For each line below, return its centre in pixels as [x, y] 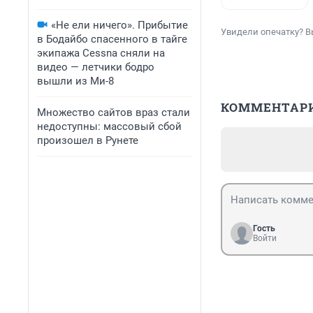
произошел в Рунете [88, 140]
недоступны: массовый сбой [109, 126]
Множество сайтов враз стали [114, 112]
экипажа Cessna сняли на [101, 53]
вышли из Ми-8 [75, 81]
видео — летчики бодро [96, 67]
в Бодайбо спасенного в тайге [112, 39]
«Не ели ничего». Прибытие [119, 25]
